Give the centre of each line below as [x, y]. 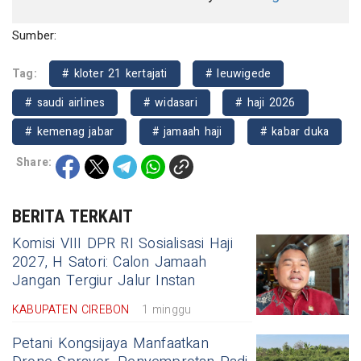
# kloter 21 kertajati [115, 74]
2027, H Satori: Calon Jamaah [109, 263]
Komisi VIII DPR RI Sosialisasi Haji [123, 244]
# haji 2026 [266, 103]
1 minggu [166, 310]
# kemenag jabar [70, 132]
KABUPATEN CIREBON [71, 310]
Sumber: [35, 36]
